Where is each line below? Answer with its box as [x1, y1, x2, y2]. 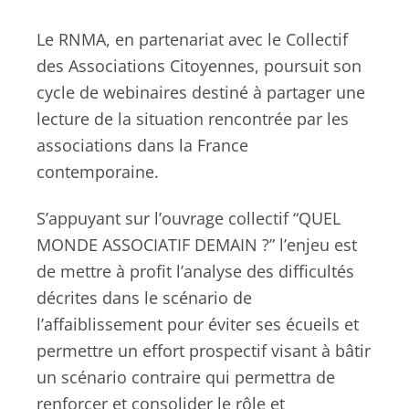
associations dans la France [37, 133, 248, 156]
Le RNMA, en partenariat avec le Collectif [37, 27, 348, 50]
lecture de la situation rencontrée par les [37, 107, 349, 130]
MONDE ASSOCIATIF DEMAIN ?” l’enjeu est [37, 234, 357, 257]
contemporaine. [37, 160, 159, 183]
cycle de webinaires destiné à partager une [37, 80, 365, 103]
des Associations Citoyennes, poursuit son [37, 54, 362, 77]
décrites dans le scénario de [37, 287, 252, 309]
